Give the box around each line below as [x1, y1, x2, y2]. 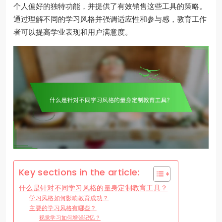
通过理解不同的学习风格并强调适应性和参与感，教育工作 [13, 14, 207, 25]
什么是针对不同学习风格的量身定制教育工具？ [19, 183, 168, 193]
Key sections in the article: [19, 166, 140, 178]
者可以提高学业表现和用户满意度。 [13, 27, 132, 38]
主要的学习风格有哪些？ [29, 204, 97, 213]
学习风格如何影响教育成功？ [29, 194, 109, 203]
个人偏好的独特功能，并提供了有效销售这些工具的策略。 [13, 1, 207, 12]
